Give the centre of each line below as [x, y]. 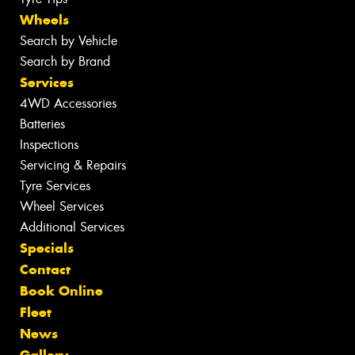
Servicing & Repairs [73, 165]
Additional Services [72, 227]
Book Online [61, 290]
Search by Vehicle [69, 40]
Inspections [49, 144]
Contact [45, 269]
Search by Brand [65, 61]
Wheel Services [62, 206]
